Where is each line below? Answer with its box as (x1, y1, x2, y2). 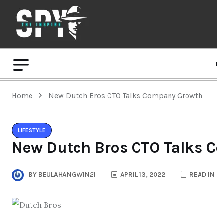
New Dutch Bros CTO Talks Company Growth (48, 91, 202, 100)
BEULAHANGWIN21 (37, 170, 96, 179)
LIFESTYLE (18, 127, 46, 134)
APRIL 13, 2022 (119, 170, 165, 179)
